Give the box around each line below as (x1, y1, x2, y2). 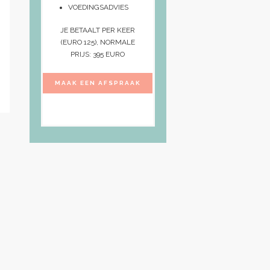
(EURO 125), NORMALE (60, 37, 135, 46)
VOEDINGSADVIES (68, 2, 128, 11)
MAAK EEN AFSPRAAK (54, 79, 141, 86)
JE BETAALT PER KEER (60, 25, 136, 34)
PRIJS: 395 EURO (71, 49, 125, 58)
